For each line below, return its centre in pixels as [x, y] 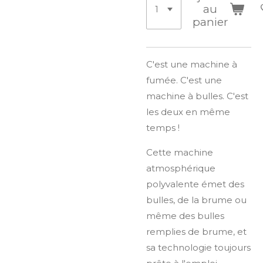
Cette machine [180, 152]
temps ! [163, 127]
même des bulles [185, 215]
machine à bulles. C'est [197, 96]
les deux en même [188, 112]
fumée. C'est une [184, 80]
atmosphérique [181, 168]
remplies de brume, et [196, 231]
